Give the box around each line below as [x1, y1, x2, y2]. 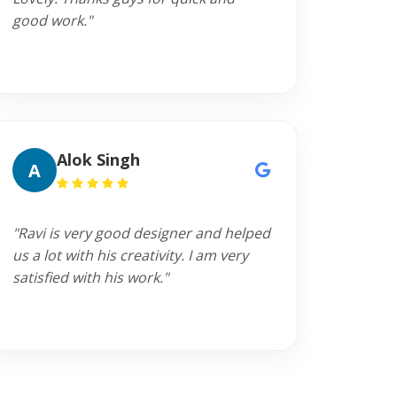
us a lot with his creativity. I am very [12, 245, 248, 265]
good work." [12, 11, 92, 30]
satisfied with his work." [12, 268, 168, 287]
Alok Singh [56, 149, 140, 170]
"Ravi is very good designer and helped [12, 223, 270, 243]
